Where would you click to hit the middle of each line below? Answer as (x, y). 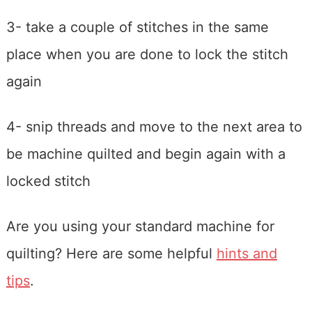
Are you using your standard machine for (140, 227)
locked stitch (48, 181)
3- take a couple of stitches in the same (137, 28)
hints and (247, 254)
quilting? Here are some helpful (111, 254)
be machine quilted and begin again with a (146, 154)
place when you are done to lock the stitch (147, 55)
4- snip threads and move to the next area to (154, 127)
